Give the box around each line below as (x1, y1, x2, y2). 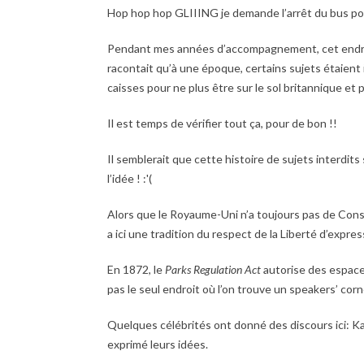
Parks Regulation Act (165, 262, 261, 276)
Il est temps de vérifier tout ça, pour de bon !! (107, 115, 337, 130)
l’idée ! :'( (107, 171, 152, 185)
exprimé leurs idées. (107, 336, 208, 351)
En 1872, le (107, 262, 165, 276)
